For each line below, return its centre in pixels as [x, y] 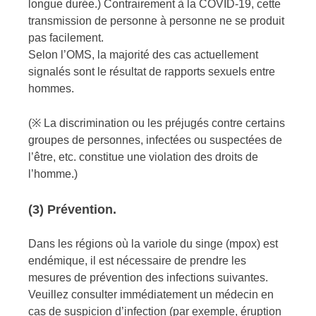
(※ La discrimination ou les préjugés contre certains [157, 123]
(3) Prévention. [72, 209]
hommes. [51, 88]
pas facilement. [66, 37]
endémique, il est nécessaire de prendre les [137, 261]
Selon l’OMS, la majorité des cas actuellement [143, 54]
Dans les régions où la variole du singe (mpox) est [153, 244]
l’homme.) [53, 174]
